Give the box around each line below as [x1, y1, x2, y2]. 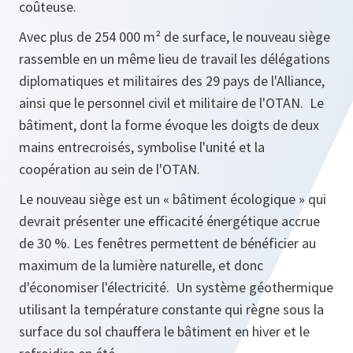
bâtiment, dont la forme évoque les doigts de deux [19, 116, 319, 134]
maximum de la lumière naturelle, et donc [19, 256, 263, 274]
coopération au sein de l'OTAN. [19, 160, 200, 178]
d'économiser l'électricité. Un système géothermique [19, 278, 333, 296]
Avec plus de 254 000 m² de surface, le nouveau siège [19, 28, 330, 46]
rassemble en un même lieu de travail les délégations [19, 50, 330, 68]
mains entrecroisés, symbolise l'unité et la [19, 138, 265, 156]
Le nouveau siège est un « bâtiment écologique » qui [19, 190, 326, 208]
